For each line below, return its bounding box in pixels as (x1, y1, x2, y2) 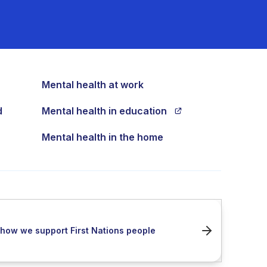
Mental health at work (41, 78, 144, 91)
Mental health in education (41, 104, 167, 117)
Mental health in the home (41, 131, 163, 143)
